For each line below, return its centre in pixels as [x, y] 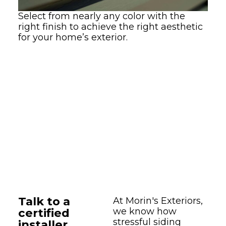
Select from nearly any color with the [101, 16]
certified [44, 213]
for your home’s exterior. [73, 37]
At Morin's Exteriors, [158, 201]
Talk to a [44, 201]
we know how [145, 211]
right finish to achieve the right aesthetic [110, 26]
